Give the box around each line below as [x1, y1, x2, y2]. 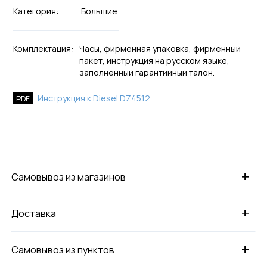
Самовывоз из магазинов [11, 170, 126, 184]
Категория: [13, 5, 58, 17]
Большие [80, 5, 117, 17]
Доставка [11, 206, 57, 220]
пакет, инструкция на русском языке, [79, 54, 229, 66]
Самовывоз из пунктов [11, 243, 115, 256]
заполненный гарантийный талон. [79, 66, 215, 78]
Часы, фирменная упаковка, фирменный [79, 42, 241, 54]
